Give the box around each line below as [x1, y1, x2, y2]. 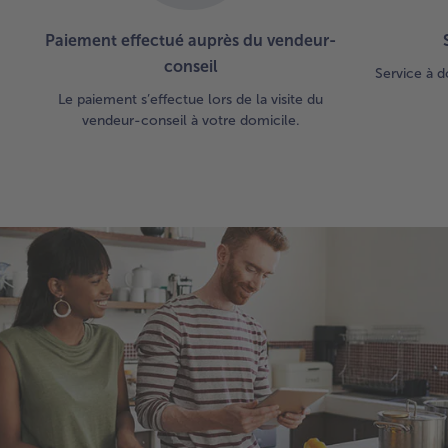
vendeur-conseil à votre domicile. [81, 111, 300, 129]
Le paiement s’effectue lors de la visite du [58, 90, 323, 108]
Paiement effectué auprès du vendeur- [45, 30, 336, 50]
